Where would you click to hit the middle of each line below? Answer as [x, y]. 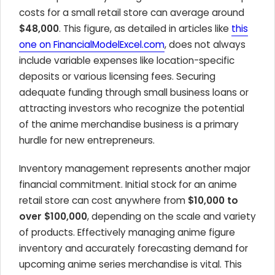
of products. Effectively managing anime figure [127, 232]
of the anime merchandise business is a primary [129, 124]
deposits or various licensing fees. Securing [117, 76]
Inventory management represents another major [135, 168]
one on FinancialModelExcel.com [92, 45]
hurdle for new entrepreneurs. [87, 140]
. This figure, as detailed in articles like [145, 29]
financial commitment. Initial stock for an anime [128, 184]
